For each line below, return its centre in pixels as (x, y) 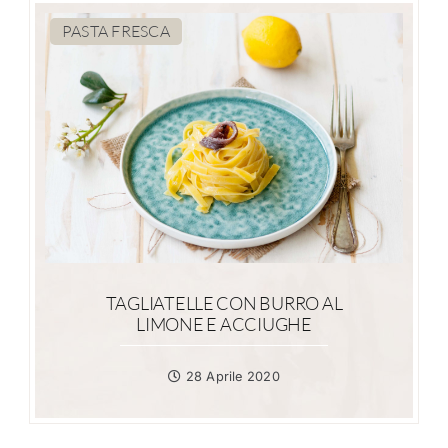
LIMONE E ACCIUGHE (224, 324)
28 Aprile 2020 (230, 376)
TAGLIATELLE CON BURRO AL (224, 303)
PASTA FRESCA (115, 31)
